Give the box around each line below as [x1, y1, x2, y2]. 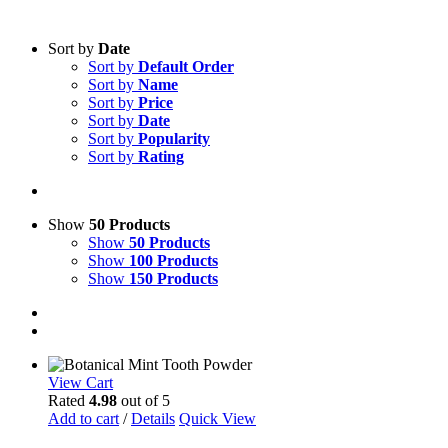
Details [131, 409, 175, 427]
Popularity [138, 129, 210, 147]
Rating [138, 147, 184, 165]
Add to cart [48, 409, 119, 427]
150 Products [129, 269, 218, 287]
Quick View [179, 409, 256, 427]
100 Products [129, 251, 218, 269]
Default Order [138, 57, 234, 75]
